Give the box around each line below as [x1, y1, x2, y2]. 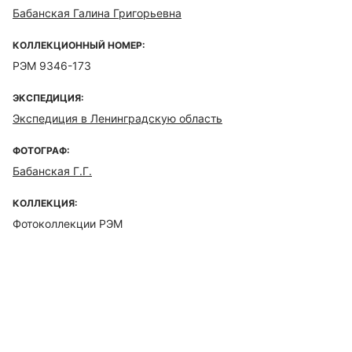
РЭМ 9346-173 [13, 59, 91, 72]
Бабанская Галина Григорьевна [13, 6, 181, 20]
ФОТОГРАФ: [13, 145, 70, 156]
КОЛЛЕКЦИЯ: [13, 197, 78, 209]
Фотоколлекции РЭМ [13, 217, 123, 230]
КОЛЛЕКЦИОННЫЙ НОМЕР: [13, 39, 145, 51]
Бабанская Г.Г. [13, 164, 92, 178]
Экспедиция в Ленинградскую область [13, 112, 222, 125]
